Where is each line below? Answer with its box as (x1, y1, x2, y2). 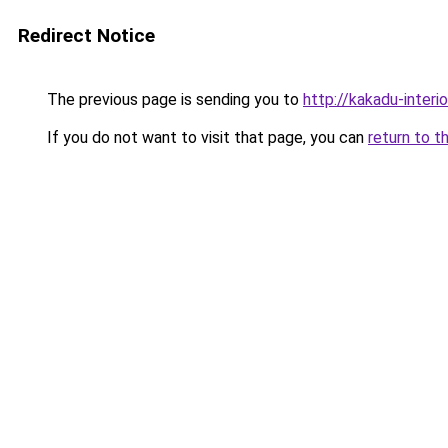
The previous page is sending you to (43, 90, 303, 109)
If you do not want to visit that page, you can (43, 128, 368, 147)
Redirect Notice (18, 24, 155, 47)
